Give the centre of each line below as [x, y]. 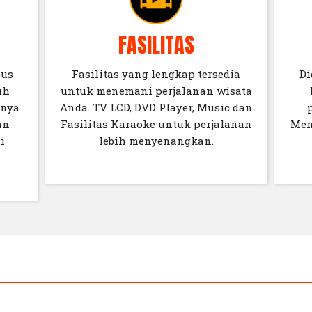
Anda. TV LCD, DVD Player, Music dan [156, 108]
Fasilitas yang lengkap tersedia [156, 74]
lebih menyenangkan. [156, 141]
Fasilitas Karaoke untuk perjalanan [156, 124]
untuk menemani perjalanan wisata [156, 91]
